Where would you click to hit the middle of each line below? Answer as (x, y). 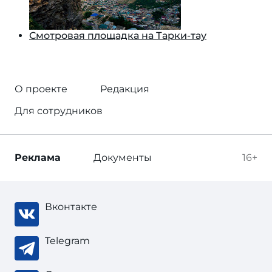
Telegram (67, 241)
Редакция (125, 89)
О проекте (41, 89)
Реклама (38, 158)
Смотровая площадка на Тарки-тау (118, 36)
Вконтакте (71, 207)
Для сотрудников (59, 111)
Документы (123, 158)
